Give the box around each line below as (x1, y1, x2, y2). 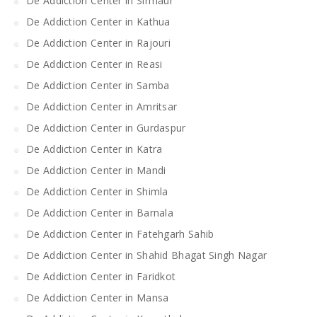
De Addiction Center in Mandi (26, 163, 166, 177)
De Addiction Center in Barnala (26, 205, 173, 219)
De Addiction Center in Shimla (26, 184, 168, 198)
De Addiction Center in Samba (26, 78, 170, 92)
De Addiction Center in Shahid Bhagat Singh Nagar (26, 248, 267, 262)
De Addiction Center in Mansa (26, 290, 169, 304)
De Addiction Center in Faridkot (26, 269, 176, 283)
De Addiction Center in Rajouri (26, 35, 171, 50)
